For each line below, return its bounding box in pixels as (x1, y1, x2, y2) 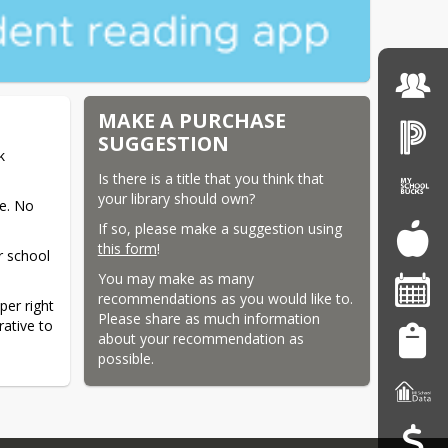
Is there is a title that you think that (97, 168, 324, 188)
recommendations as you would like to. (97, 288, 353, 308)
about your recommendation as (97, 328, 304, 348)
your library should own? (97, 188, 255, 208)
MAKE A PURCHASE (97, 106, 286, 134)
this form (97, 238, 157, 258)
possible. (97, 348, 154, 368)
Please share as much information (97, 308, 320, 328)
